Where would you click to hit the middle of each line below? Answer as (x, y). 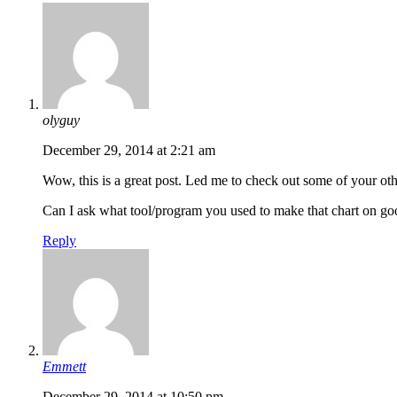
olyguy (61, 121)
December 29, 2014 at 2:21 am (129, 151)
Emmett (64, 367)
